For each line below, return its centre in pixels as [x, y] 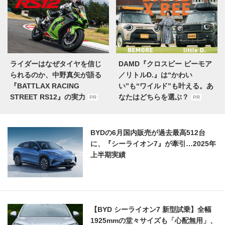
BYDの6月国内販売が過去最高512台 [148, 133]
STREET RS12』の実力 [48, 97]
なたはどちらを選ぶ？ [154, 97]
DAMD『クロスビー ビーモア [165, 64]
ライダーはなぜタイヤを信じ [56, 64]
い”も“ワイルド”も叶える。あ [166, 86]
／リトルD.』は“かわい [155, 75]
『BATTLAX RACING [45, 86]
